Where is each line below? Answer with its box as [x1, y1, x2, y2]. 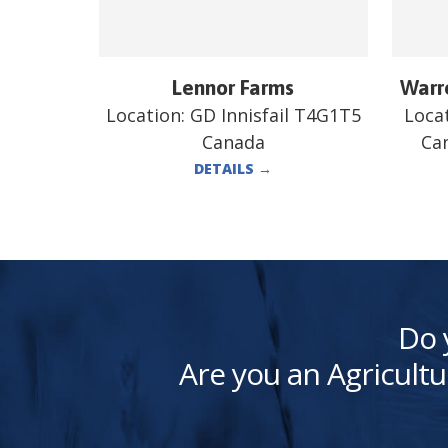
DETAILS [194, 158, 259, 178]
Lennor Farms [172, 74, 295, 99]
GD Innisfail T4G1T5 [189, 102, 361, 127]
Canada [201, 129, 265, 154]
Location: [105, 102, 190, 127]
